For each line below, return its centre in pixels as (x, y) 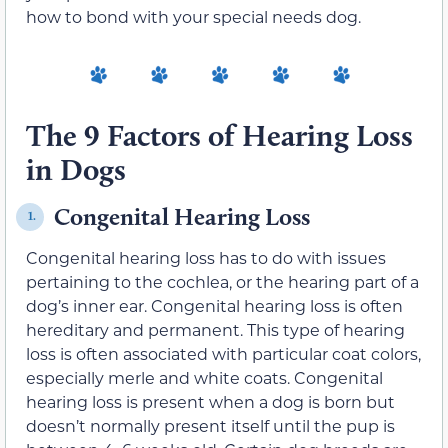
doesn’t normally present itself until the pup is (210, 425)
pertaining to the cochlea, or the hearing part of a (222, 281)
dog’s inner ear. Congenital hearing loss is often (214, 305)
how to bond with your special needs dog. (193, 17)
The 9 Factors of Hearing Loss (219, 135)
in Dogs (76, 169)
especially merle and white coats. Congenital (204, 377)
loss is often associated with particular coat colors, (223, 353)
